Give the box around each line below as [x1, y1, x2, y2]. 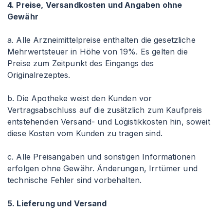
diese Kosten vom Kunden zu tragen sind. [7, 128, 163, 138]
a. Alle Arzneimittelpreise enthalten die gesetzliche [7, 35, 196, 45]
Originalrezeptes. [7, 70, 71, 80]
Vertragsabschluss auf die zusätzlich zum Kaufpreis [7, 105, 202, 115]
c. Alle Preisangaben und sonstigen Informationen [7, 152, 196, 162]
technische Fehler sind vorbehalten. [7, 175, 142, 185]
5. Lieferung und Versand [7, 199, 107, 208]
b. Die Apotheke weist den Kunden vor [7, 93, 152, 103]
